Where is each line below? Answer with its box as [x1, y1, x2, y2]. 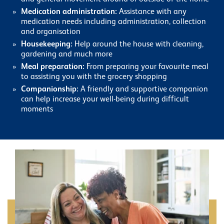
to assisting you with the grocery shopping [21, 73, 167, 81]
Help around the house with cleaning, [74, 40, 203, 49]
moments [21, 105, 53, 114]
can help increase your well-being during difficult [21, 95, 189, 104]
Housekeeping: [21, 40, 74, 49]
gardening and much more [21, 50, 112, 59]
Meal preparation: [21, 63, 86, 71]
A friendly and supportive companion [80, 85, 208, 94]
